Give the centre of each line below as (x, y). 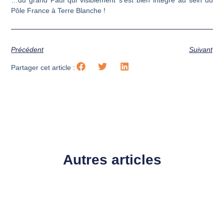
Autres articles (112, 159)
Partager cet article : (43, 67)
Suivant (200, 50)
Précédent (27, 50)
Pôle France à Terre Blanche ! (58, 10)
